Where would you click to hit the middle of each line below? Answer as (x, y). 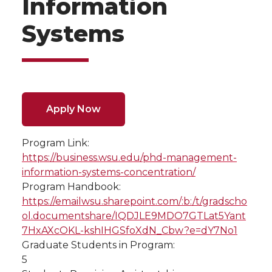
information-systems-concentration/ (109, 172)
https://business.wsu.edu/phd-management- (129, 158)
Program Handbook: (71, 187)
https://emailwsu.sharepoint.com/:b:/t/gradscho (134, 201)
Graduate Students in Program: (98, 245)
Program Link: (56, 143)
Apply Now (73, 109)
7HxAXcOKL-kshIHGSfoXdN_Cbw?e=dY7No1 (130, 230)
